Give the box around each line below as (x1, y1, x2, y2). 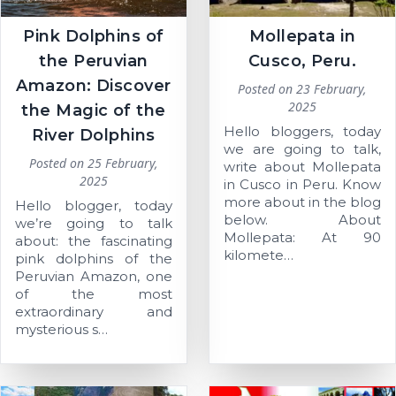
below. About (224, 211, 381, 229)
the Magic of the (21, 101, 166, 121)
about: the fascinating (15, 232, 172, 250)
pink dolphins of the (15, 250, 172, 268)
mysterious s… (15, 321, 108, 339)
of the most (15, 286, 172, 303)
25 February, (88, 155, 158, 172)
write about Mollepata (224, 158, 381, 176)
